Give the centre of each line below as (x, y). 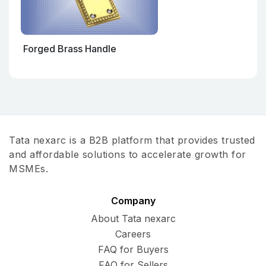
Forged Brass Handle (70, 49)
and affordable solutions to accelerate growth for (128, 154)
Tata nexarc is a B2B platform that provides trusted (132, 140)
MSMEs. (28, 169)
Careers (133, 234)
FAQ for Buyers (133, 249)
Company (133, 201)
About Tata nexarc (133, 218)
